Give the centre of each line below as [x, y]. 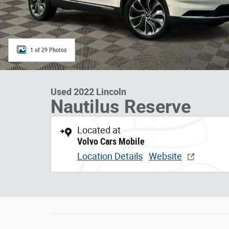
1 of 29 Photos [48, 50]
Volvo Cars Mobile [111, 141]
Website [165, 156]
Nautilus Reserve [121, 107]
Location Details [110, 156]
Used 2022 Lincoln [88, 92]
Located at [99, 130]
